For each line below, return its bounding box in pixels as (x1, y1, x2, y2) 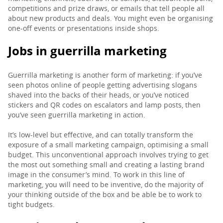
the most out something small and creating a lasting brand (8, 160, 205, 169)
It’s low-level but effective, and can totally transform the (8, 130, 193, 139)
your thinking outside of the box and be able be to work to (8, 190, 202, 199)
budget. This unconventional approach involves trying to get (8, 150, 209, 159)
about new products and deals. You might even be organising (8, 13, 213, 23)
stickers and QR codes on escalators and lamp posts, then (8, 100, 201, 110)
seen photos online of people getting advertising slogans (8, 80, 197, 90)
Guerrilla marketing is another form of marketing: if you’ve (8, 70, 202, 80)
